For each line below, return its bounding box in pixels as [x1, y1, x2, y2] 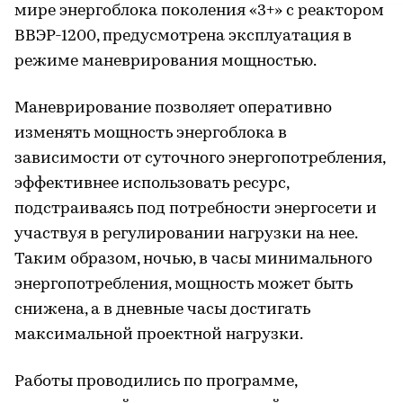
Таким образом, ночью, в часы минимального [14, 250, 372, 268]
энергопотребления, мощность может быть [14, 275, 353, 293]
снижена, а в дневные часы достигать [14, 300, 310, 318]
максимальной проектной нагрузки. [14, 326, 303, 344]
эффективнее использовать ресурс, [14, 175, 289, 193]
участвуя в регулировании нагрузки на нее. [14, 225, 357, 243]
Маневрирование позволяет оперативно [14, 99, 332, 117]
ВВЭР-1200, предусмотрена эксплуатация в [14, 27, 352, 45]
